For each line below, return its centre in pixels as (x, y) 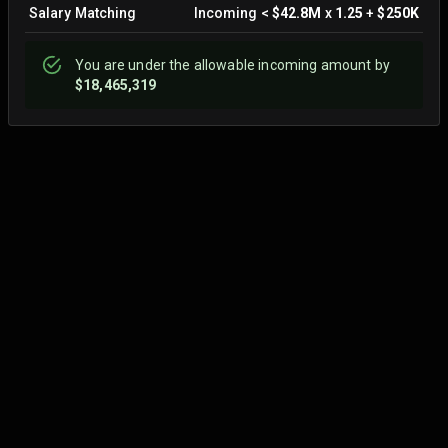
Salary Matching (83, 13)
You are (102, 65)
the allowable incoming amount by (277, 65)
